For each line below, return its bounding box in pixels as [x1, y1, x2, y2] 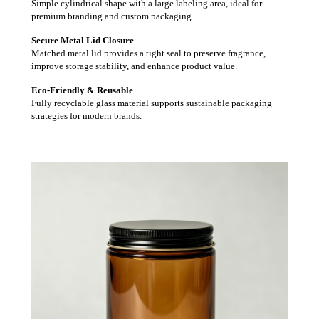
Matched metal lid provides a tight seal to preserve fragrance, [31, 47, 266, 58]
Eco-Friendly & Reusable [31, 84, 133, 95]
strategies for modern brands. [31, 110, 142, 121]
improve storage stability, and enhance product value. [31, 60, 237, 71]
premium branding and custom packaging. [31, 10, 194, 21]
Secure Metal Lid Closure [31, 34, 134, 46]
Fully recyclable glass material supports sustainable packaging [31, 97, 272, 108]
